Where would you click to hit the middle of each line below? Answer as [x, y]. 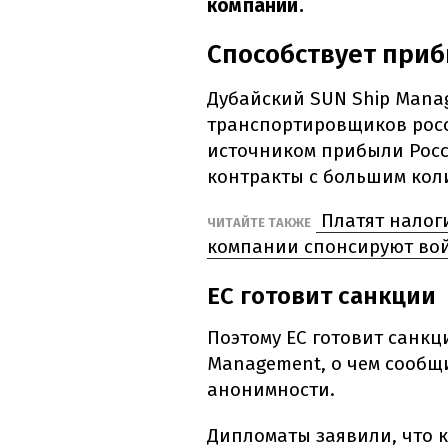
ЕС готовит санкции [321, 296]
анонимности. [271, 390]
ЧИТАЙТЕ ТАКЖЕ [259, 223]
